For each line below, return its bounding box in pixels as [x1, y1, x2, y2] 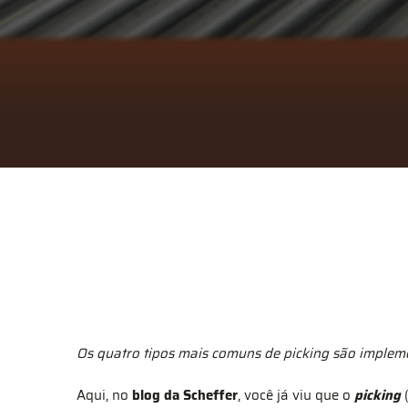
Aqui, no [76, 384, 132, 406]
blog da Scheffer [132, 384, 238, 406]
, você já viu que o [238, 384, 354, 406]
